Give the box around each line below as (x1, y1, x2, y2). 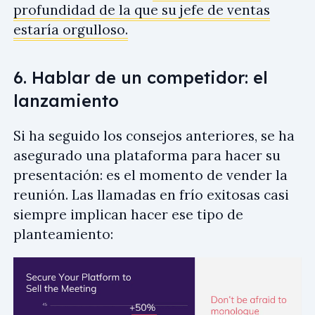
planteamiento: (13, 225, 113, 243)
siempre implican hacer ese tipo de (13, 205, 243, 223)
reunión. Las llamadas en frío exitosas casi (13, 186, 289, 203)
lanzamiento (13, 89, 119, 111)
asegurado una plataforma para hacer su (13, 146, 281, 164)
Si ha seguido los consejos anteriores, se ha (13, 127, 295, 144)
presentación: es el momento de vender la (13, 166, 288, 184)
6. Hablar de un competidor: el (13, 66, 268, 88)
